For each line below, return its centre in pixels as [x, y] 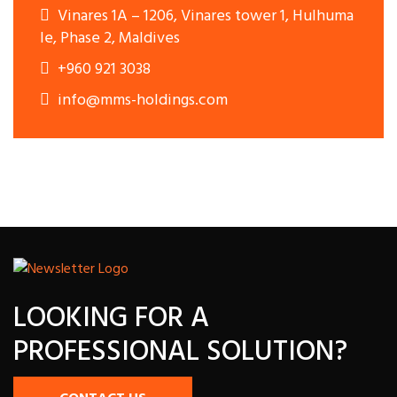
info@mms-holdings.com [141, 101]
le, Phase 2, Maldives [110, 39]
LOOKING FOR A [111, 319]
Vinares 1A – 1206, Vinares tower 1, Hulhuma [204, 17]
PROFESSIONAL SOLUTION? [180, 353]
